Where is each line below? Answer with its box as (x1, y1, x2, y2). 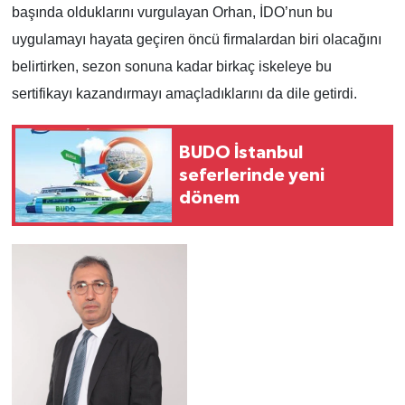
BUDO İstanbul (179, 143, 303, 162)
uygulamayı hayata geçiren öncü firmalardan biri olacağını (11, 32, 381, 48)
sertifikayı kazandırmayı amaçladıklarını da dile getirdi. (11, 86, 357, 102)
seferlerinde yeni (179, 165, 325, 184)
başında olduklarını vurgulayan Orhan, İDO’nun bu (11, 5, 333, 21)
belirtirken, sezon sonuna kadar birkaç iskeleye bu (11, 59, 332, 75)
